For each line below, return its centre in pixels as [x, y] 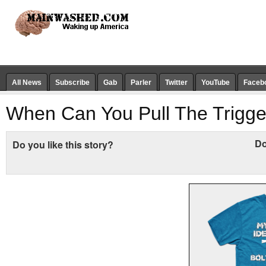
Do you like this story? [63, 145]
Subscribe [72, 83]
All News [27, 83]
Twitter [176, 83]
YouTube [216, 83]
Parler [141, 83]
